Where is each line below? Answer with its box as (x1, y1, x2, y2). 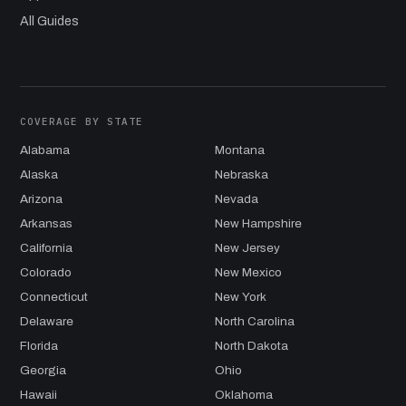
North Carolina (215, 314, 295, 328)
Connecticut (20, 289, 88, 304)
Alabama (20, 142, 70, 157)
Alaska (20, 167, 58, 181)
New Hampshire (215, 216, 302, 230)
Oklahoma (215, 387, 273, 401)
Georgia (20, 362, 66, 377)
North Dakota (215, 338, 288, 353)
